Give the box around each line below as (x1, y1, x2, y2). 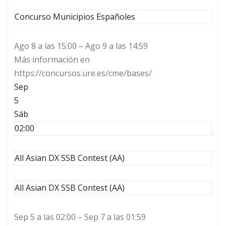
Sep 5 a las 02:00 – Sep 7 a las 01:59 (14, 211, 146, 223)
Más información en (14, 54, 90, 66)
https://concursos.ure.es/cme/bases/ (14, 68, 152, 79)
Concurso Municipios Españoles (15, 11, 135, 23)
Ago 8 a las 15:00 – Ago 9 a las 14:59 (14, 40, 148, 52)
